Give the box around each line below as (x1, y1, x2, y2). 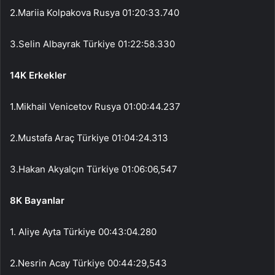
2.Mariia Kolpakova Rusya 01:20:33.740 (10, 6, 179, 18)
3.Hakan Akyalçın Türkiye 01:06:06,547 (10, 163, 177, 175)
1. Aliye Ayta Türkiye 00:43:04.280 (10, 225, 157, 238)
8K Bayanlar (10, 194, 64, 206)
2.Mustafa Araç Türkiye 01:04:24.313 (10, 131, 168, 144)
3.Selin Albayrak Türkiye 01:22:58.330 (10, 37, 175, 50)
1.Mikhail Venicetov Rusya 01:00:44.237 (10, 100, 180, 112)
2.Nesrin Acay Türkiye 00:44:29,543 (10, 257, 167, 269)
